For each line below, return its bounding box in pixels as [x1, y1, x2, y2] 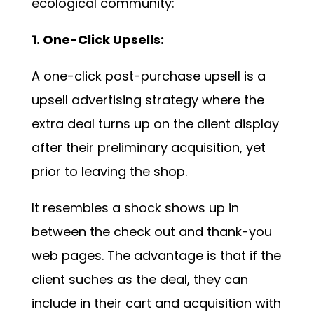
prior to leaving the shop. [31, 162, 187, 180]
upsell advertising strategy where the [31, 90, 264, 109]
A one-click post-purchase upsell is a [31, 67, 266, 85]
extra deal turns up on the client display [31, 114, 279, 132]
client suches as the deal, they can [31, 270, 248, 288]
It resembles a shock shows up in [31, 198, 239, 217]
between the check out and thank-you [31, 222, 272, 240]
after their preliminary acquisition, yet [31, 138, 266, 156]
